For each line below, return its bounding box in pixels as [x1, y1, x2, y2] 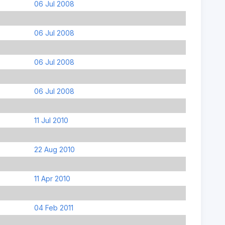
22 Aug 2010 [34, 145, 75, 154]
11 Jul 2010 [34, 116, 68, 125]
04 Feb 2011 [34, 203, 73, 212]
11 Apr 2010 [34, 174, 70, 183]
